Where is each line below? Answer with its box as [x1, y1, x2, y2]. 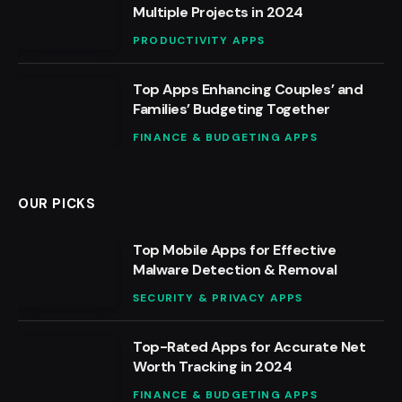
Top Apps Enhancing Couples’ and [133, 80, 363, 100]
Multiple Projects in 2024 [133, 3, 303, 22]
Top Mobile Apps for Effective [133, 240, 336, 260]
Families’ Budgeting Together [133, 100, 330, 119]
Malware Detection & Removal [133, 260, 337, 280]
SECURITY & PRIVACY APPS [133, 291, 303, 306]
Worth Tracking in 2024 [133, 357, 293, 377]
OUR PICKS [18, 195, 96, 214]
